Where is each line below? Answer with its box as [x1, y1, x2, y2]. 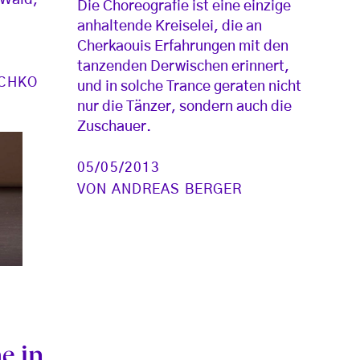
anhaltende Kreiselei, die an [77, 19, 263, 35]
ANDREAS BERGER [111, 182, 243, 197]
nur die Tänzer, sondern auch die [77, 100, 292, 115]
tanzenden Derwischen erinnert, [77, 59, 290, 75]
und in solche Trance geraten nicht [77, 80, 302, 95]
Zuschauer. [77, 120, 152, 135]
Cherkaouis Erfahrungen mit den [77, 39, 289, 55]
